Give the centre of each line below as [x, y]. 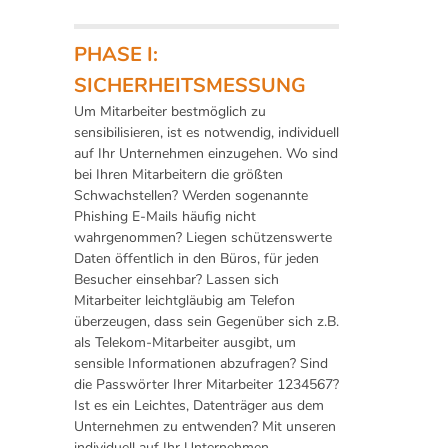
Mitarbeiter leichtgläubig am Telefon [184, 301]
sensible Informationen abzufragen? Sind [201, 364]
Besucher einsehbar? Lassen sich [176, 280]
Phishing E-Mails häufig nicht [165, 217]
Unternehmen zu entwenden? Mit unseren [205, 427]
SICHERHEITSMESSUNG [190, 86]
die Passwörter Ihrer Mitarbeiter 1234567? [206, 385]
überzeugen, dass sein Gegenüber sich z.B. [206, 322]
